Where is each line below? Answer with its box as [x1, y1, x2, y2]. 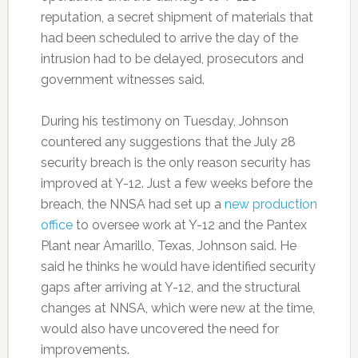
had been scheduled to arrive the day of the [40, 30, 298, 46]
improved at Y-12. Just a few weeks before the [40, 176, 312, 191]
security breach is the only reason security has [40, 155, 311, 170]
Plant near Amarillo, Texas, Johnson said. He [40, 238, 296, 253]
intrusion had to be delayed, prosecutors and [40, 51, 304, 66]
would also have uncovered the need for [40, 321, 279, 336]
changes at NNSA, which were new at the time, [40, 300, 315, 316]
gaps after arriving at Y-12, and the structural [40, 280, 300, 295]
